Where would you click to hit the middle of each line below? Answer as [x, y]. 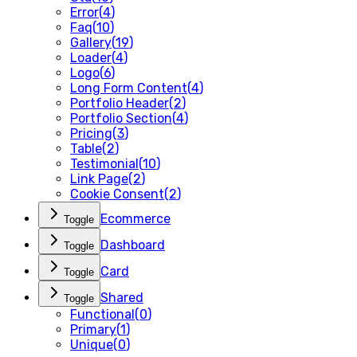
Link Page [99, 179]
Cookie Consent [117, 194]
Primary [93, 330]
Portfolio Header [120, 103]
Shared [122, 298]
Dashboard [133, 245]
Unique [92, 345]
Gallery [91, 43]
